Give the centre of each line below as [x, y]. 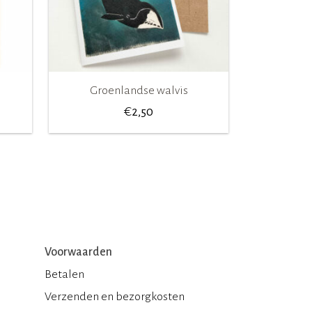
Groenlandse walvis [139, 90]
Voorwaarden [78, 252]
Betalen [64, 274]
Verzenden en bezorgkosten [115, 296]
